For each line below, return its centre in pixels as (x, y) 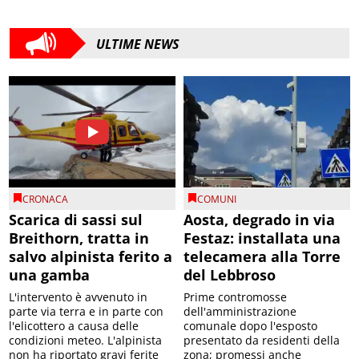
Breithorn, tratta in (79, 238)
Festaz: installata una (262, 238)
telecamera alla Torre (262, 256)
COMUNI (217, 199)
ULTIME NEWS (138, 44)
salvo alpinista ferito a (91, 256)
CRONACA (46, 199)
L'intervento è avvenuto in (79, 296)
